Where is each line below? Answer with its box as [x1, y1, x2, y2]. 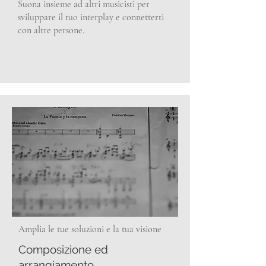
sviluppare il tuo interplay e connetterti [18, 11, 164, 23]
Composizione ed [18, 243, 108, 256]
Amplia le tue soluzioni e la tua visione [18, 223, 161, 235]
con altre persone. [18, 24, 84, 36]
